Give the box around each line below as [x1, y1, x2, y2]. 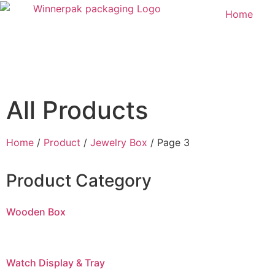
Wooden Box [6, 206, 66, 218]
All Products [6, 95, 148, 125]
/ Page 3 [147, 136, 190, 149]
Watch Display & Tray [6, 256, 105, 269]
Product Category [6, 170, 152, 191]
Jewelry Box [90, 136, 147, 149]
